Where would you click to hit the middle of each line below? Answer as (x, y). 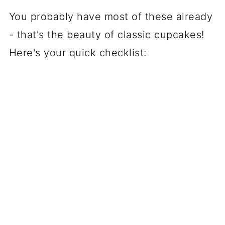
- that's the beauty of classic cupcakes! (106, 35)
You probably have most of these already (111, 17)
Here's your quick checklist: (78, 53)
